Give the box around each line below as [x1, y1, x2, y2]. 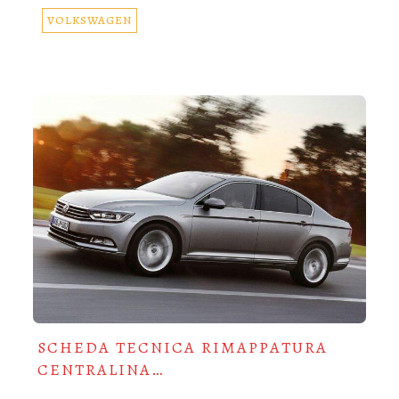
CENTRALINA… [37, 358, 164, 380]
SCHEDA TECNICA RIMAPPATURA [37, 336, 328, 358]
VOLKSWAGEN [46, 12, 132, 28]
